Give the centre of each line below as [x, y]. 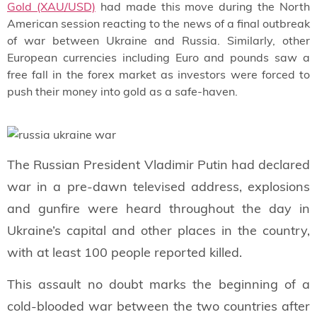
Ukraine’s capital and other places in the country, [158, 230]
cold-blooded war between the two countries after [158, 306]
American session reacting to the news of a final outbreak [158, 24]
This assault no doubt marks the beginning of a [158, 284]
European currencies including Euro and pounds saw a [158, 58]
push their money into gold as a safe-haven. [122, 92]
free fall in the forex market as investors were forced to [158, 75]
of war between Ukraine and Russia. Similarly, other [158, 41]
